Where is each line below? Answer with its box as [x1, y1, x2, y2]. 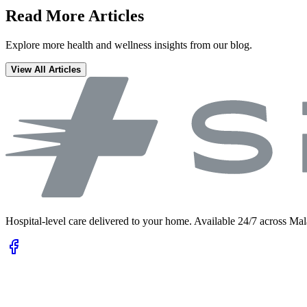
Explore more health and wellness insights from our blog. [5, 38, 252, 51]
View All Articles [11, 64, 81, 75]
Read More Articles [5, 6, 144, 25]
